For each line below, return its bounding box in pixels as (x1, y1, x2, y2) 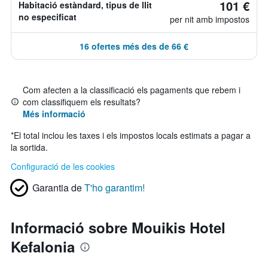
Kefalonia (11, 236, 75, 257)
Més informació (23, 108, 86, 120)
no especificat (19, 11, 77, 23)
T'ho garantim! (84, 181, 145, 194)
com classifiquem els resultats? (23, 96, 141, 108)
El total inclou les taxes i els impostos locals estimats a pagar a (14, 129, 251, 141)
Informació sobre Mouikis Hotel (11, 217, 226, 237)
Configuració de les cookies (11, 160, 115, 172)
